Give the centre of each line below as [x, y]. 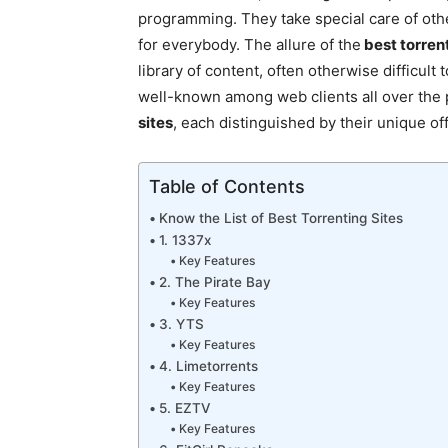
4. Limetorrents [208, 366]
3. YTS [181, 324]
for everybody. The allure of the [249, 45]
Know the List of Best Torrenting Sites [280, 218]
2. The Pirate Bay [214, 282]
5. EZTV [184, 408]
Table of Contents [227, 186]
